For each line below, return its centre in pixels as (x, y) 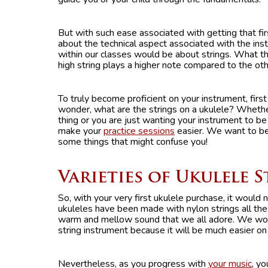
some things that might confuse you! (134, 141)
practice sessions (139, 131)
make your (81, 131)
